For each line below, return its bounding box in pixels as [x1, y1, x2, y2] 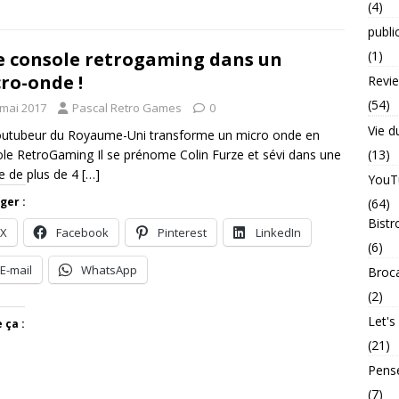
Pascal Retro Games [72, 99, 182, 116]
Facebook [56, 224, 109, 240]
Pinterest [158, 224, 207, 240]
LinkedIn [256, 224, 301, 240]
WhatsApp [81, 261, 137, 278]
